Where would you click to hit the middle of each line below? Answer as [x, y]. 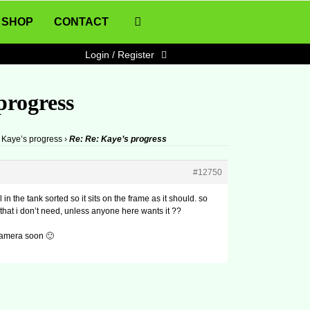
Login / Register [120, 55]
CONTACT [82, 22]
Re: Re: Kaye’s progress [118, 139]
